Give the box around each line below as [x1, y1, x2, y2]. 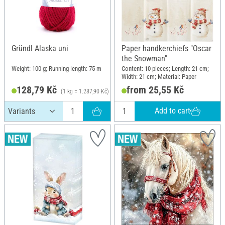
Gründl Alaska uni [12, 44, 68, 53]
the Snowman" [122, 54, 167, 63]
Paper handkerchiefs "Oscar [122, 44, 211, 53]
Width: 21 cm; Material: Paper [122, 72, 196, 80]
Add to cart [155, 106, 191, 116]
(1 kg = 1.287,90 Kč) [60, 87, 109, 95]
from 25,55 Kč [126, 83, 184, 96]
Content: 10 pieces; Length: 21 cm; [122, 64, 209, 72]
